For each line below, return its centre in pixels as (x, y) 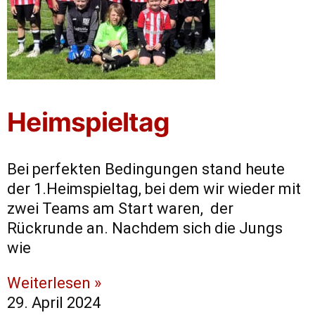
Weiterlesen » (54, 283)
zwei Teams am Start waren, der (120, 209)
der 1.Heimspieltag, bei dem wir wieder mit (154, 189)
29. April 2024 (54, 303)
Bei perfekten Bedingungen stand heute (146, 169)
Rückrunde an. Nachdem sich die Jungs (145, 229)
